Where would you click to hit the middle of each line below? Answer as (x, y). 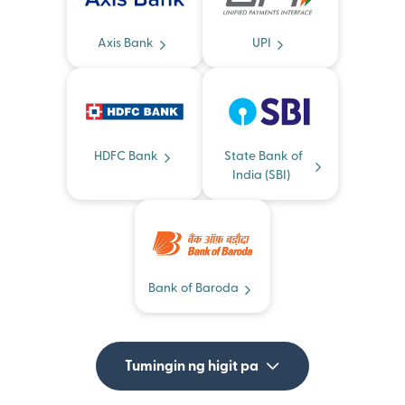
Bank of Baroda (193, 289)
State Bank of (263, 157)
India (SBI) (261, 176)
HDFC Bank (126, 157)
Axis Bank (126, 44)
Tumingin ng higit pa (192, 367)
